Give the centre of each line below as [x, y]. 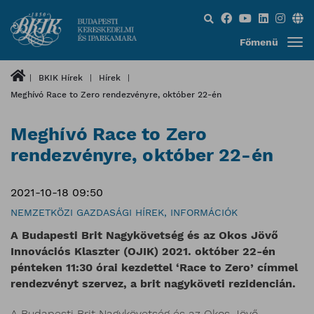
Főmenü [259, 42]
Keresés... [217, 16]
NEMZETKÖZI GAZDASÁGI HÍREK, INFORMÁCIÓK [124, 212]
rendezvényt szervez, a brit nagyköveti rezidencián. [153, 284]
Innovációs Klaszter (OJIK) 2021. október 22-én [143, 252]
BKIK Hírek [61, 77]
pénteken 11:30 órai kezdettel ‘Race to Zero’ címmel [154, 268]
